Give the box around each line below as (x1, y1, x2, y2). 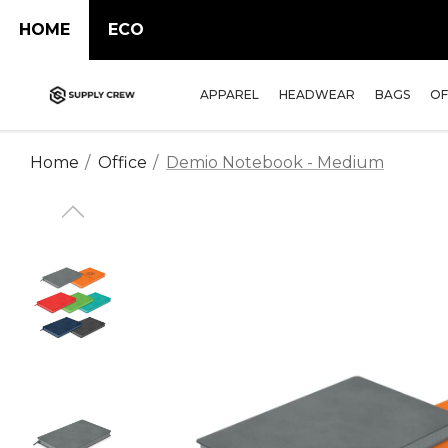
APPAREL (200, 87, 259, 102)
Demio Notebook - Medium (166, 153, 384, 172)
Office (98, 153, 147, 172)
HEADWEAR (279, 87, 355, 102)
